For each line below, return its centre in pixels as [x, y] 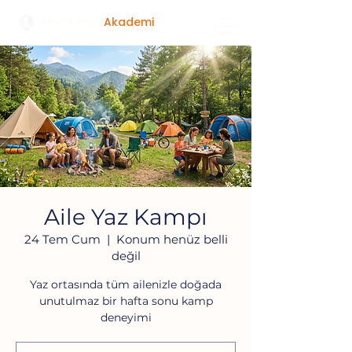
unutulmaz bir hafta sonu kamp [126, 301]
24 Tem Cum [62, 239]
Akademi [129, 22]
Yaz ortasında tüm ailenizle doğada [126, 284]
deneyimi [126, 317]
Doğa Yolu [71, 22]
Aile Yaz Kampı [126, 217]
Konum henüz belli [172, 239]
